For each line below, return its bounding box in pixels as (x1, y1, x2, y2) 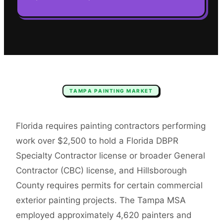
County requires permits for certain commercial (16, 180, 203, 191)
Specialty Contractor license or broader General (16, 151, 205, 161)
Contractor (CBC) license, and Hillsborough (16, 166, 187, 176)
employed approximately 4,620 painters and (16, 210, 192, 221)
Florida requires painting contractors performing (16, 121, 206, 131)
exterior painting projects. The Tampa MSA (16, 195, 186, 206)
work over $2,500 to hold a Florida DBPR (16, 136, 178, 146)
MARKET (124, 88, 153, 94)
